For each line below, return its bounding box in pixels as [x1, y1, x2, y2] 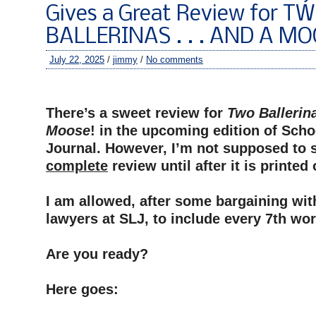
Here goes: [46, 281, 119, 297]
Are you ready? [46, 246, 148, 262]
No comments [146, 54, 203, 65]
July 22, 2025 [49, 54, 104, 65]
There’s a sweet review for [46, 105, 227, 121]
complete [46, 158, 108, 174]
